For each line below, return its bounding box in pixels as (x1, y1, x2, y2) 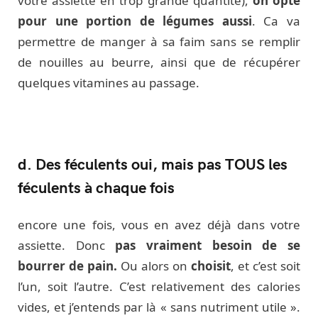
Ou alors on (117, 258, 191, 275)
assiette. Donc (18, 237, 105, 254)
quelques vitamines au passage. (18, 74, 199, 91)
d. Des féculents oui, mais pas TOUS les (18, 153, 287, 175)
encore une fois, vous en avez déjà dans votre (18, 216, 300, 234)
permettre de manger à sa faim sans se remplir (18, 33, 300, 50)
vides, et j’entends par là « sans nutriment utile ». (18, 299, 300, 316)
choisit (191, 258, 231, 275)
